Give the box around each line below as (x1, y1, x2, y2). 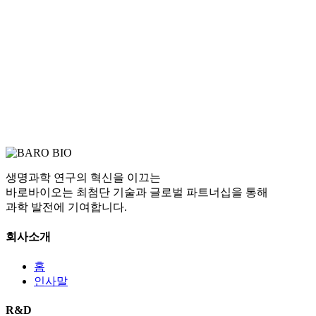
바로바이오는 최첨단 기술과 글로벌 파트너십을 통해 (6, 186, 268, 198)
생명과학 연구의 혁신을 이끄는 (6, 171, 161, 183)
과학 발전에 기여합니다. (6, 200, 127, 213)
